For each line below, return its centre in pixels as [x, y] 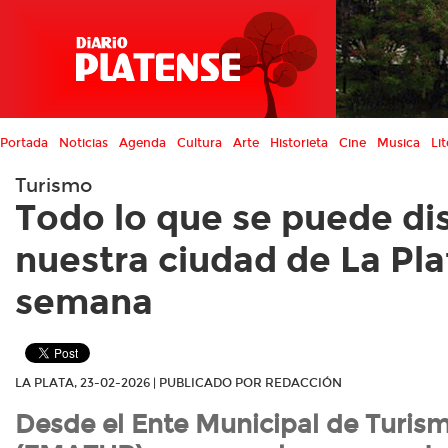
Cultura [199, 143]
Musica [398, 143]
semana [84, 302]
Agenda [142, 143]
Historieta [299, 143]
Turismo [53, 186]
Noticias [83, 143]
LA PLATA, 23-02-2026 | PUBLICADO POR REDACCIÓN [178, 383]
